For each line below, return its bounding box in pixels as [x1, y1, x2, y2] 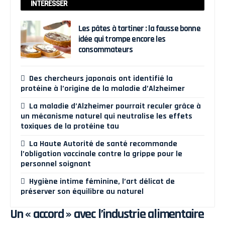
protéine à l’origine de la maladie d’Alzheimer [21, 83, 185, 94]
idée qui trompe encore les [78, 33, 165, 45]
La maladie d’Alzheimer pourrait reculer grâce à [29, 100, 201, 111]
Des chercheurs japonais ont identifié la [29, 73, 173, 84]
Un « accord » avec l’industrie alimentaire [10, 205, 204, 222]
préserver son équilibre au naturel [21, 186, 144, 197]
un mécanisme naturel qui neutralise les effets [21, 110, 192, 122]
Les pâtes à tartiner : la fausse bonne [78, 23, 200, 34]
